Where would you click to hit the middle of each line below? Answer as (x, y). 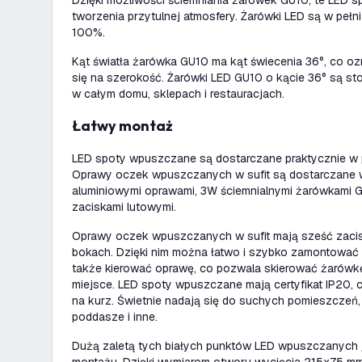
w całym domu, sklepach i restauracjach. (178, 94)
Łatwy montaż (127, 126)
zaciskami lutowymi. (124, 207)
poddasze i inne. (115, 317)
